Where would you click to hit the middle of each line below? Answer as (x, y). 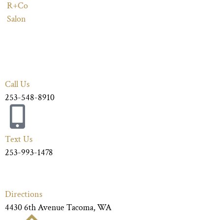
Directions (24, 194)
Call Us (17, 84)
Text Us (19, 139)
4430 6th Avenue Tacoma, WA (58, 208)
